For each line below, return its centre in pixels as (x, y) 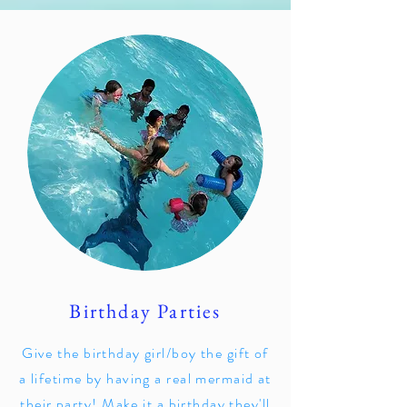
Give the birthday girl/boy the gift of (145, 353)
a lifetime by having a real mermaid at (145, 378)
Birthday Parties (145, 311)
